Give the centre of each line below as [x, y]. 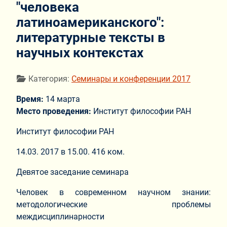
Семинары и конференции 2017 [131, 79]
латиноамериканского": [90, 22]
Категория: [49, 79]
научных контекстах [80, 52]
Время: [31, 99]
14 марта [63, 99]
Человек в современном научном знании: [113, 193]
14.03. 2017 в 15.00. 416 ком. [70, 152]
